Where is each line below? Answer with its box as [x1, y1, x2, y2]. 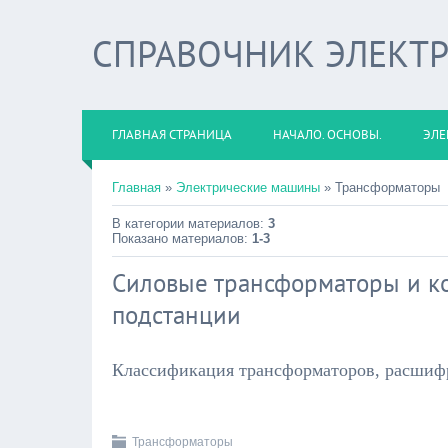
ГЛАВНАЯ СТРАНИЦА [112, 126, 232, 143]
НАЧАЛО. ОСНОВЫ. [273, 126, 382, 143]
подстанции [112, 299, 241, 331]
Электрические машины [176, 180, 320, 195]
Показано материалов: [112, 231, 252, 246]
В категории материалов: [112, 216, 268, 231]
